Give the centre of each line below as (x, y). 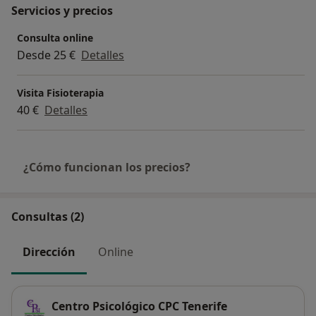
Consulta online (55, 38)
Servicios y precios (62, 11)
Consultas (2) (48, 217)
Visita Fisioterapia (60, 93)
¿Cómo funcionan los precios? (107, 168)
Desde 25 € (46, 55)
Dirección (49, 252)
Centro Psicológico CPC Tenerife (139, 306)
